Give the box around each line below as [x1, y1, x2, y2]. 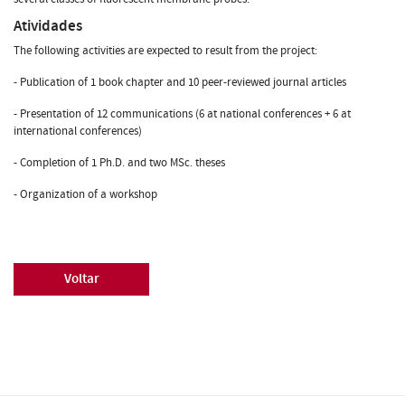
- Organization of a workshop [14, 185, 157, 202]
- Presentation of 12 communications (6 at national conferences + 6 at [14, 105, 351, 122]
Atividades [14, 14, 82, 36]
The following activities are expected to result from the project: [14, 42, 320, 59]
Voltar [63, 269, 99, 287]
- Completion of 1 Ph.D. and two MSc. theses [14, 154, 225, 171]
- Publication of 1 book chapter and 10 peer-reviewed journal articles [14, 73, 346, 90]
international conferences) [14, 122, 145, 139]
